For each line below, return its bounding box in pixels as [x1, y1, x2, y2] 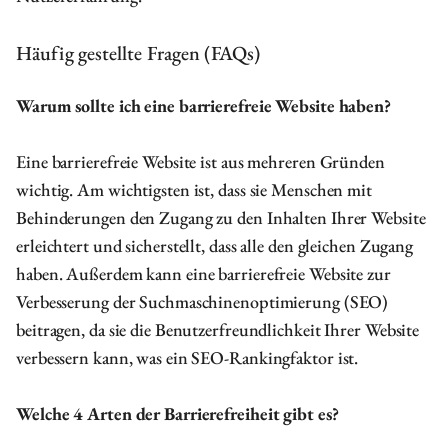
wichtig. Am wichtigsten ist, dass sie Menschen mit [16, 178, 372, 201]
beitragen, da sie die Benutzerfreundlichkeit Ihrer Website [16, 318, 420, 341]
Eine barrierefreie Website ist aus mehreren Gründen [16, 150, 385, 173]
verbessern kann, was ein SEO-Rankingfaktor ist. [16, 346, 359, 369]
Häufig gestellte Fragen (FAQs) [16, 40, 260, 66]
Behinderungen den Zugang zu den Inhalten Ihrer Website [16, 206, 426, 229]
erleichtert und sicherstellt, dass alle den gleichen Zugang [16, 234, 414, 257]
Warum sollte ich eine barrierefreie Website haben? [16, 94, 391, 117]
